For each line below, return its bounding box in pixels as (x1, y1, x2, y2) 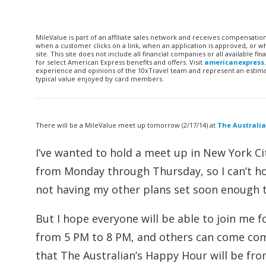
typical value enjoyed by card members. (36, 74, 164, 83)
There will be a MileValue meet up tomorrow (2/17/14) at (36, 121, 217, 129)
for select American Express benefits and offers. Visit (36, 58, 204, 66)
